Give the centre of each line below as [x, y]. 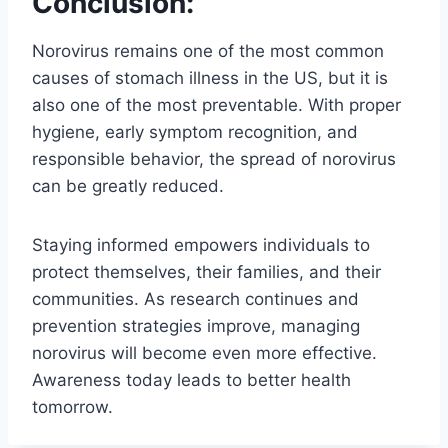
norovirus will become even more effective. [204, 352]
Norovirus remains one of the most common [208, 50]
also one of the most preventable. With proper [216, 104]
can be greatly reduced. [128, 185]
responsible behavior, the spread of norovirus [214, 158]
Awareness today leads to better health [191, 379]
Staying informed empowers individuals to [201, 244]
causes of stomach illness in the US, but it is [210, 77]
